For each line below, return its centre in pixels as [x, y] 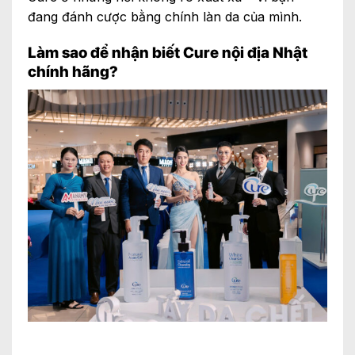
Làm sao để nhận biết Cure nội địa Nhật [168, 52]
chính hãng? [73, 71]
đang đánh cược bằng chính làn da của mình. [165, 17]
